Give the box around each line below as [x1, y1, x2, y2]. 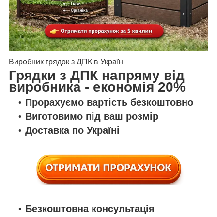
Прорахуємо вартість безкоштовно [25, 97, 193, 108]
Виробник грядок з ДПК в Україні [9, 58, 125, 66]
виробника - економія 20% [9, 79, 186, 95]
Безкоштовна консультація [25, 203, 155, 214]
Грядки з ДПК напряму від [9, 68, 185, 83]
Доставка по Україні [25, 125, 120, 136]
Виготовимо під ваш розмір [25, 111, 158, 122]
